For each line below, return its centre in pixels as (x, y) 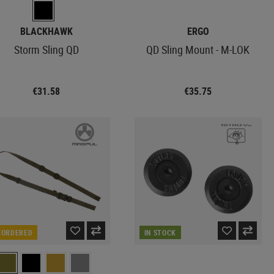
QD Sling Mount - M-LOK (198, 49)
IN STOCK (160, 232)
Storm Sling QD (46, 49)
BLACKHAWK (46, 31)
